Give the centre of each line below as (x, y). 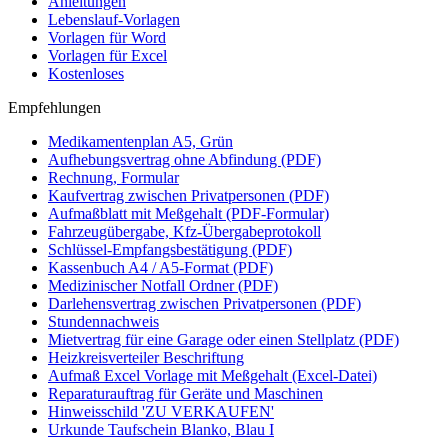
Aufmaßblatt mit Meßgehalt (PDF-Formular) (188, 214)
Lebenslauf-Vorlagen (114, 20)
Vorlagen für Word (107, 38)
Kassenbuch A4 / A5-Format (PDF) (160, 268)
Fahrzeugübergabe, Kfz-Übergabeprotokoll (184, 232)
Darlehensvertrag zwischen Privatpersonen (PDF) (204, 304)
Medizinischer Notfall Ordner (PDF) (163, 286)
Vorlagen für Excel (107, 56)
